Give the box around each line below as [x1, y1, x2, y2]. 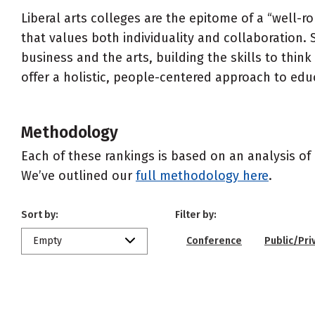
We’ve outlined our [21, 168, 136, 184]
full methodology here [136, 168, 269, 184]
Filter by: [175, 209, 217, 221]
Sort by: [21, 209, 58, 221]
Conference [186, 235, 242, 247]
